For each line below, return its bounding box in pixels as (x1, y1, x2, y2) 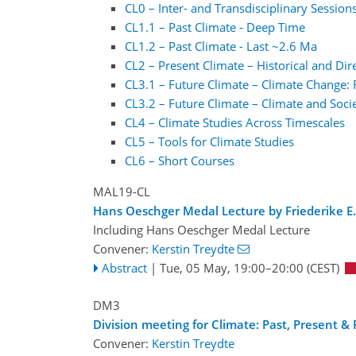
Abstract (101, 260, 147, 277)
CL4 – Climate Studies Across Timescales (125, 114, 345, 131)
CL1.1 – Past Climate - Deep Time (125, 19, 305, 36)
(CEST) (303, 260, 339, 277)
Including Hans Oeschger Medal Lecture (93, 222, 310, 238)
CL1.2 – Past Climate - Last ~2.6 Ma (125, 38, 317, 55)
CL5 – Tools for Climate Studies (125, 133, 294, 150)
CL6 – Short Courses (125, 153, 234, 169)
